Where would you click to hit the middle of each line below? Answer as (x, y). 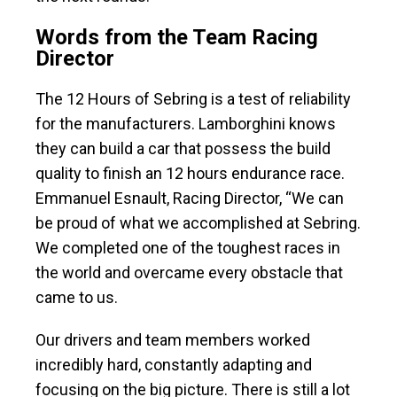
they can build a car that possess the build (183, 149)
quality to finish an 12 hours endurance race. (190, 174)
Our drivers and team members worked (173, 340)
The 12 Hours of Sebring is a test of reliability (193, 99)
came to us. (77, 298)
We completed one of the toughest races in (188, 248)
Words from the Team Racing (177, 38)
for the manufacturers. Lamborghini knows (186, 124)
